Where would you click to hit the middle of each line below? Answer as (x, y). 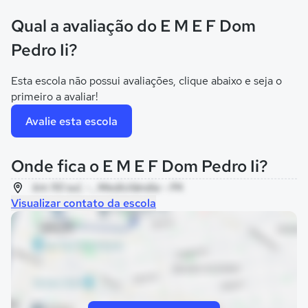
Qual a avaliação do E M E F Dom (133, 26)
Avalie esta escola (71, 121)
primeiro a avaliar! (55, 97)
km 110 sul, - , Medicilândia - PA (108, 187)
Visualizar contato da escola (84, 203)
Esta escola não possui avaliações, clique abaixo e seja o (146, 81)
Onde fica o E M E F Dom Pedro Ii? (140, 166)
